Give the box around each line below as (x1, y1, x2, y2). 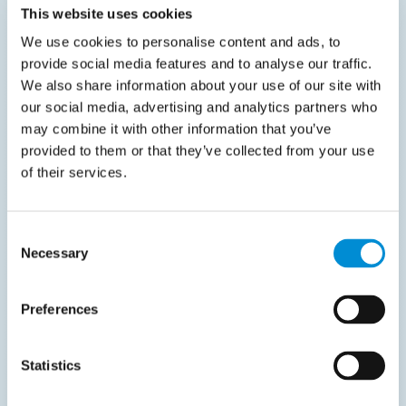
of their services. (21, 164, 127, 180)
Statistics (21, 357, 81, 373)
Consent (6, 227, 57, 243)
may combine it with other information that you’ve (21, 121, 332, 137)
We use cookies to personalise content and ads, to (21, 34, 341, 50)
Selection (6, 248, 62, 265)
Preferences (21, 301, 99, 317)
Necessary (21, 245, 88, 261)
